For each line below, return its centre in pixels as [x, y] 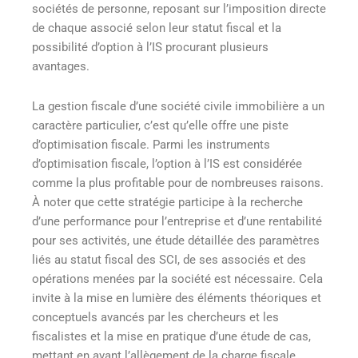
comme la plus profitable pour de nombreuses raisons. [178, 183]
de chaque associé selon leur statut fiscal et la [157, 28]
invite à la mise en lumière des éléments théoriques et [177, 298]
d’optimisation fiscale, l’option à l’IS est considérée [167, 163]
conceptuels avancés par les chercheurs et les [155, 317]
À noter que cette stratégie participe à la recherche [167, 202]
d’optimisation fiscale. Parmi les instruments [151, 144]
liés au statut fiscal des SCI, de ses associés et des [169, 259]
